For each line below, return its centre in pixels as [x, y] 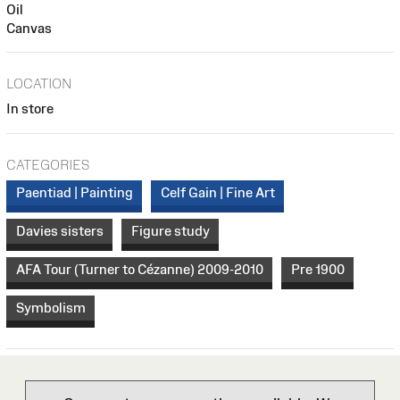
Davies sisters [59, 231]
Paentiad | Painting [74, 193]
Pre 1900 [317, 270]
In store [30, 109]
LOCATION [39, 84]
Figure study [170, 231]
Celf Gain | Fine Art [217, 193]
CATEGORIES [48, 164]
